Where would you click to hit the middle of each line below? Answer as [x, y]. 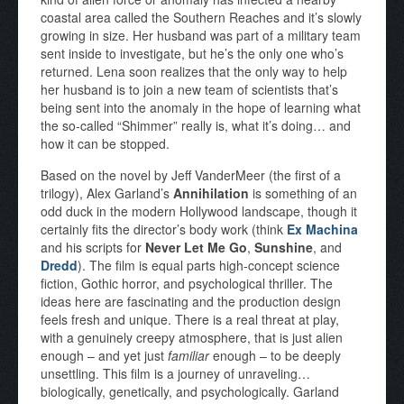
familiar [188, 355]
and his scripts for [93, 247]
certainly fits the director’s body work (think [164, 229]
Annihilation [211, 193]
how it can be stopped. [105, 143]
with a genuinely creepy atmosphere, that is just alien [192, 337]
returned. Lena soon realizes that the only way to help [194, 71]
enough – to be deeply [275, 355]
